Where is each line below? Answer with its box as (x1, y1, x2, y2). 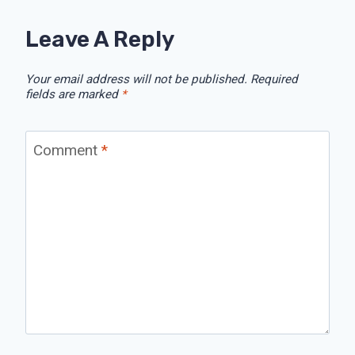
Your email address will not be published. (25, 72, 247, 87)
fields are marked (25, 87, 121, 102)
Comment (32, 140, 101, 159)
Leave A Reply (25, 26, 174, 53)
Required (250, 72, 298, 87)
